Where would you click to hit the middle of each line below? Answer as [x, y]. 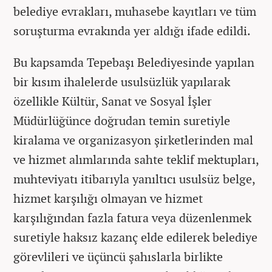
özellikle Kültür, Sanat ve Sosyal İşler [113, 101]
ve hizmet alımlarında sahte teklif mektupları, [136, 159]
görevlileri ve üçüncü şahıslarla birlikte [118, 256]
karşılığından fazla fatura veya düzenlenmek [132, 217]
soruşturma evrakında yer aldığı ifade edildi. [132, 30]
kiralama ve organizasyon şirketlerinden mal [133, 140]
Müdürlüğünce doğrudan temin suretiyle [122, 120]
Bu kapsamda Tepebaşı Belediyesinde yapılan [134, 62]
